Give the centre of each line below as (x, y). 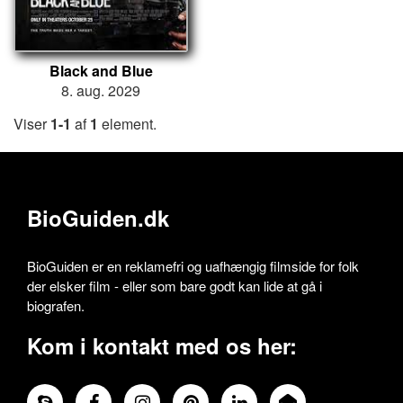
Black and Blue (101, 71)
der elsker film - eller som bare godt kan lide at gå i (175, 286)
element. (127, 124)
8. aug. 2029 (101, 91)
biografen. (56, 306)
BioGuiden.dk (98, 218)
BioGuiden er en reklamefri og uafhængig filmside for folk (193, 266)
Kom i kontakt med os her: (162, 346)
